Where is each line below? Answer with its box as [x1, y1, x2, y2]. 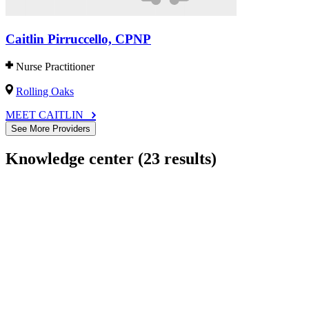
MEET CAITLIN [6, 109, 86, 121]
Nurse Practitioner [16, 61, 94, 73]
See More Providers [11, 123, 90, 134]
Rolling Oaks [16, 86, 74, 98]
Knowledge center [6, 150, 138, 168]
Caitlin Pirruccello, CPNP [6, 31, 151, 46]
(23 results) [138, 150, 217, 168]
